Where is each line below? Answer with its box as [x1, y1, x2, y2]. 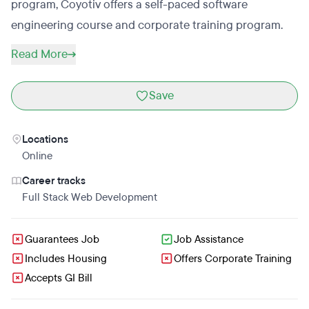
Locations [22, 132, 68, 146]
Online [22, 149, 52, 163]
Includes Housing [25, 252, 107, 266]
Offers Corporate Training [174, 252, 292, 266]
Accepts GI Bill [25, 271, 92, 285]
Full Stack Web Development [22, 190, 157, 204]
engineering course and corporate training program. [11, 17, 283, 33]
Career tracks [22, 174, 86, 188]
